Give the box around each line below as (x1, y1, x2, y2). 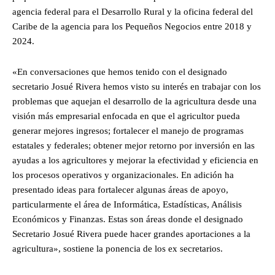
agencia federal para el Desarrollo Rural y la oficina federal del (12, 7, 253, 17)
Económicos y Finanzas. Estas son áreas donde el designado (12, 214, 243, 225)
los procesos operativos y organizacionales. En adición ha (12, 170, 234, 180)
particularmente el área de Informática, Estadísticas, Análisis (12, 199, 242, 210)
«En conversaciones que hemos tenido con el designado (12, 67, 227, 77)
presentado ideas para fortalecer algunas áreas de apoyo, (12, 185, 228, 195)
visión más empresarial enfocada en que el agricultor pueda (12, 111, 240, 122)
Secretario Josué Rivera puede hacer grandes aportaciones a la (12, 229, 250, 239)
